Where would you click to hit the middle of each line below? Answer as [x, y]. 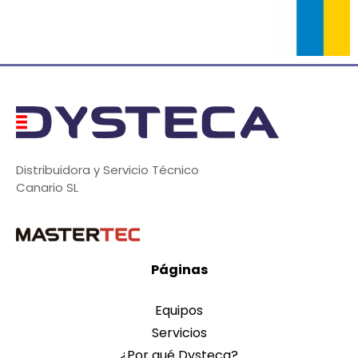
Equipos [179, 311]
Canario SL [47, 187]
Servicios [179, 333]
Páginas [179, 270]
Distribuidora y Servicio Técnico [107, 169]
